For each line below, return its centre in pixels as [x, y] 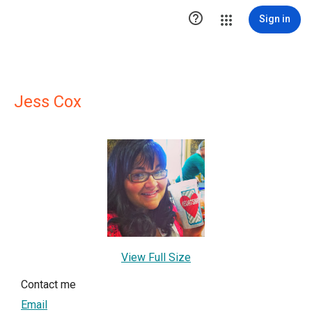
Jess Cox [48, 102]
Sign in [275, 19]
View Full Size [156, 257]
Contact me [48, 284]
